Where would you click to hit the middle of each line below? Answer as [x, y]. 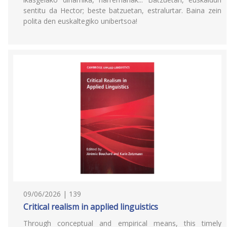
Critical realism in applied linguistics [91, 207]
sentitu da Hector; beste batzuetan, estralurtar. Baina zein [122, 10]
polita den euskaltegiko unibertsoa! [80, 21]
